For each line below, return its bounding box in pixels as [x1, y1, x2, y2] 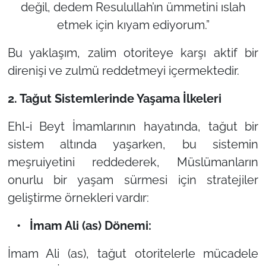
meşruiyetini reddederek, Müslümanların [7, 154, 259, 169]
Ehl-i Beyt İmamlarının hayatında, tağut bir [7, 119, 259, 134]
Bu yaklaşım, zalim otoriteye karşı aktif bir [7, 45, 259, 60]
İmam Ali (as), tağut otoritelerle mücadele [7, 246, 259, 261]
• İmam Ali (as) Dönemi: [7, 218, 151, 233]
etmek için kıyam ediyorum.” [56, 17, 210, 32]
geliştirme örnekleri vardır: [7, 190, 149, 205]
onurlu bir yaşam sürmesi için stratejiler [7, 172, 259, 187]
